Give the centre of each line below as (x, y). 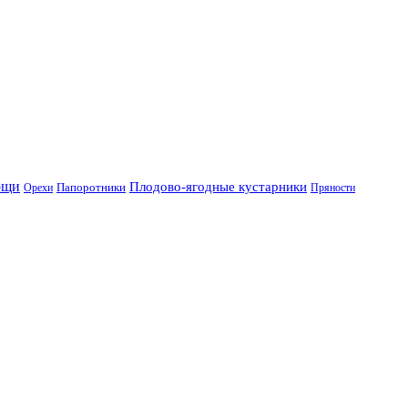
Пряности (333, 187)
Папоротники (91, 187)
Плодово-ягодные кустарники (218, 186)
